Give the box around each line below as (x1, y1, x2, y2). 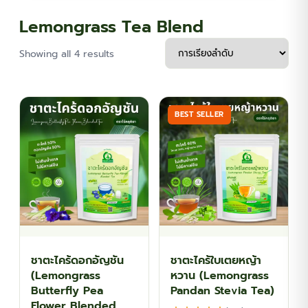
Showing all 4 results (19, 47, 114, 61)
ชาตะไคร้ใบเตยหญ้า (170, 252, 261, 269)
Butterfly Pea (31, 283, 103, 299)
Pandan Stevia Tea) (170, 283, 274, 299)
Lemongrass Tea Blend (19, 14, 203, 39)
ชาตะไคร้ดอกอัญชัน (31, 252, 124, 269)
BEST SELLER (175, 109, 224, 120)
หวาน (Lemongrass (170, 267, 269, 284)
